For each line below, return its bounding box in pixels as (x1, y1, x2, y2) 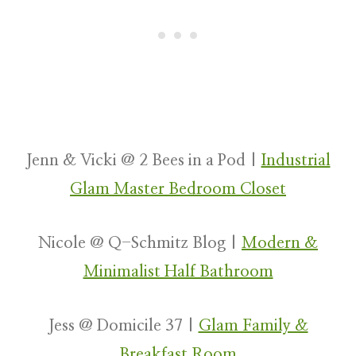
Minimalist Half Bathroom (83, 264, 273, 281)
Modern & (242, 235, 318, 252)
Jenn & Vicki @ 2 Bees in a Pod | (25, 153, 261, 169)
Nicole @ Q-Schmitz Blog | (38, 235, 242, 252)
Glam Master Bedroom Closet (70, 181, 286, 198)
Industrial (261, 153, 331, 169)
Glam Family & (198, 318, 308, 335)
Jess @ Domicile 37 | (48, 318, 199, 335)
